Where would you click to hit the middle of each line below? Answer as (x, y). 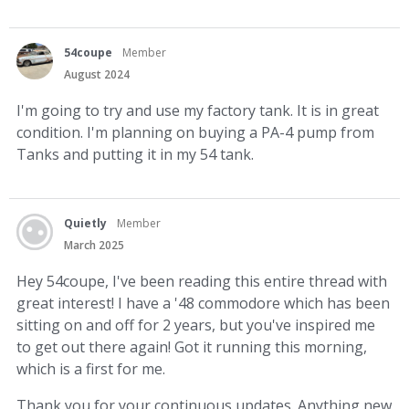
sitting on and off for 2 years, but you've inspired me (196, 325)
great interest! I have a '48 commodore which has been (203, 304)
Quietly (85, 224)
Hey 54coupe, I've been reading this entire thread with (202, 282)
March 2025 (94, 246)
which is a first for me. (91, 369)
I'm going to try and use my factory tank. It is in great (198, 111)
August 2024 (97, 75)
